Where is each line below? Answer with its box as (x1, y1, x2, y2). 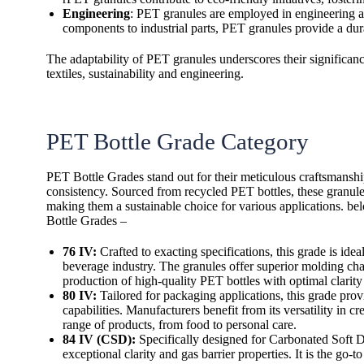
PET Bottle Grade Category (46, 128, 309, 154)
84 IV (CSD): (63, 332, 136, 346)
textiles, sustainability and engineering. (46, 67, 244, 80)
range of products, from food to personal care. (63, 318, 297, 331)
